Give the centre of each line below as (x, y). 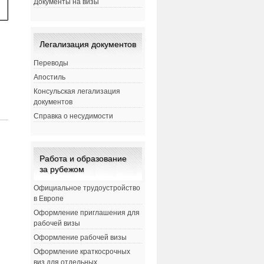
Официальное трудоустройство (87, 188)
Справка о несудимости (73, 116)
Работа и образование (83, 159)
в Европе (48, 199)
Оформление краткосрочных (82, 252)
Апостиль (49, 77)
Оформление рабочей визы (80, 238)
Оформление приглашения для (86, 213)
